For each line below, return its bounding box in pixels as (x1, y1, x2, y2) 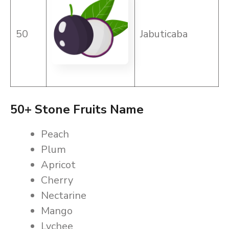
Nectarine (41, 189, 86, 202)
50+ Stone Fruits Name (10, 101, 144, 118)
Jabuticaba (140, 27, 188, 41)
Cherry (41, 173, 73, 187)
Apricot (41, 158, 76, 172)
